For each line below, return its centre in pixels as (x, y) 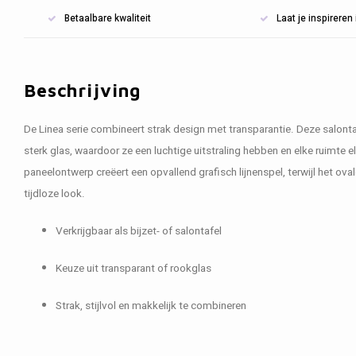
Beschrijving (83, 90)
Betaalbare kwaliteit (108, 18)
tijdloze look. (54, 194)
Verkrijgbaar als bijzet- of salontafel (139, 231)
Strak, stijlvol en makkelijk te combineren (151, 306)
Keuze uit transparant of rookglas (133, 269)
